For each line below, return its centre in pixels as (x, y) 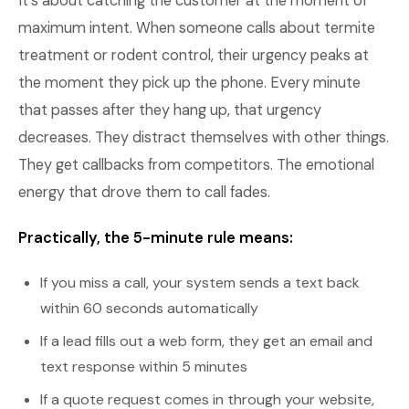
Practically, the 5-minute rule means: (156, 238)
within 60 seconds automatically (149, 308)
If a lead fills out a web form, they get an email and (206, 341)
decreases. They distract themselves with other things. (204, 137)
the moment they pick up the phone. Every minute (189, 83)
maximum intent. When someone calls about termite (197, 28)
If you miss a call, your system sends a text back (200, 283)
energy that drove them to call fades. (144, 192)
